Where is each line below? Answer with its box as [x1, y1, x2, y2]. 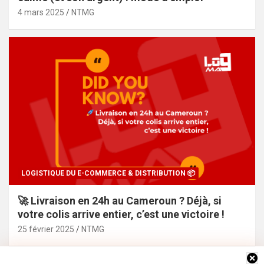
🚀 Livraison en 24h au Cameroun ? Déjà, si [18, 194, 222, 207]
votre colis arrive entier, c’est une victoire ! [18, 207, 225, 220]
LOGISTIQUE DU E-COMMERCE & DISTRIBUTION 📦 [21, 169, 195, 177]
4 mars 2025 [18, 7, 64, 17]
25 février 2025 [18, 224, 74, 234]
